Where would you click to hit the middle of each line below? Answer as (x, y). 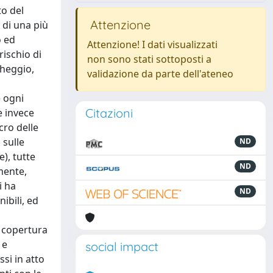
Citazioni (109, 113)
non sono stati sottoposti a (149, 59)
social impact (122, 246)
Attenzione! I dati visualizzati (152, 44)
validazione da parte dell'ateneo (160, 74)
